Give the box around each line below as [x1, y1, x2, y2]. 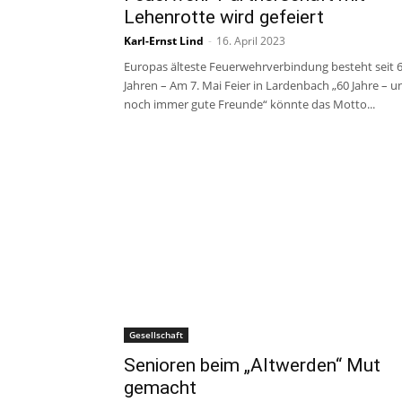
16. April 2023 [216, 33, 285, 48]
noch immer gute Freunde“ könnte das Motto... [124, 96, 375, 112]
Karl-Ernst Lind [124, 33, 204, 48]
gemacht [124, 377, 197, 398]
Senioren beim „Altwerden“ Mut [124, 354, 380, 376]
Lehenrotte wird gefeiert [124, 6, 324, 28]
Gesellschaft [129, 328, 183, 341]
